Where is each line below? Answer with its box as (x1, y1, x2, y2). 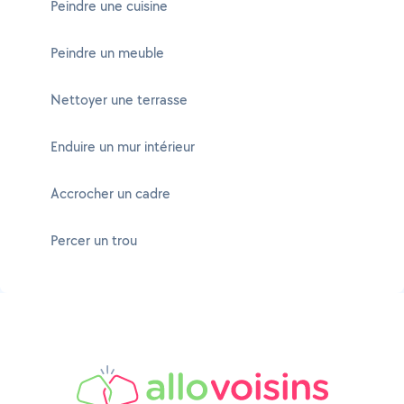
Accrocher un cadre (50, 184, 170, 203)
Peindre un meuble (50, 43, 164, 62)
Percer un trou (50, 231, 137, 250)
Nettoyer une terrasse (50, 90, 188, 109)
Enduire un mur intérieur (50, 137, 195, 156)
